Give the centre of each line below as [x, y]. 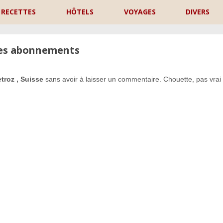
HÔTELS [80, 12]
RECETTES [19, 12]
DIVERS [198, 12]
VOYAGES [140, 12]
